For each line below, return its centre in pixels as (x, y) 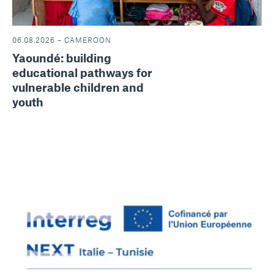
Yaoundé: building (62, 57)
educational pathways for (82, 72)
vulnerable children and (78, 87)
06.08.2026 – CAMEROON (62, 39)
